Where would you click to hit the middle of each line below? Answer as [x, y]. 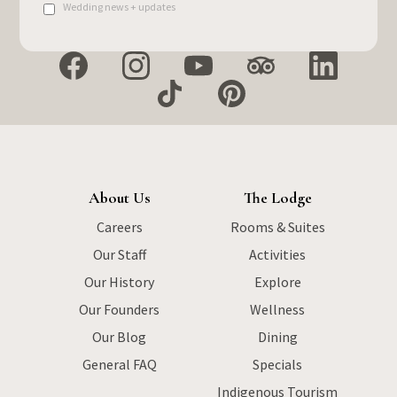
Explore [277, 281]
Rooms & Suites [277, 226]
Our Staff [119, 254]
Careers [119, 226]
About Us [119, 198]
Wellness [278, 309]
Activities [278, 254]
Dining [277, 336]
